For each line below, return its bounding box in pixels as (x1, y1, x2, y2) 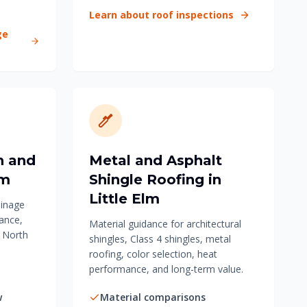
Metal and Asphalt (89, 152, 222, 169)
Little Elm (89, 191, 160, 207)
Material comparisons (100, 291, 206, 304)
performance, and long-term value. (89, 262, 243, 275)
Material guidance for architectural (89, 217, 241, 230)
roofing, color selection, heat (89, 247, 217, 260)
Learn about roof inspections (89, 8, 234, 21)
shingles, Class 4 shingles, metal (89, 232, 231, 245)
